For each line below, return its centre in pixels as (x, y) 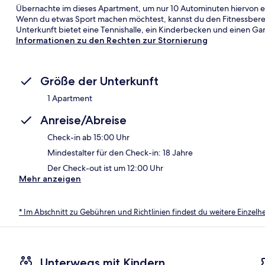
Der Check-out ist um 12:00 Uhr (105, 168)
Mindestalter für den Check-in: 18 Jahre (120, 152)
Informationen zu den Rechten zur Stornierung (112, 40)
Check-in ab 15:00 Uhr (88, 137)
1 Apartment (70, 98)
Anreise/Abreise (83, 120)
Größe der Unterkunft (99, 81)
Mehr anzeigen (50, 178)
